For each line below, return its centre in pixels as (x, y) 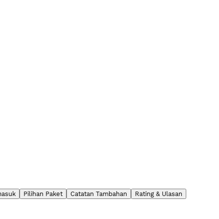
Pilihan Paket (43, 194)
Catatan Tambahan (99, 194)
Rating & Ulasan (159, 194)
